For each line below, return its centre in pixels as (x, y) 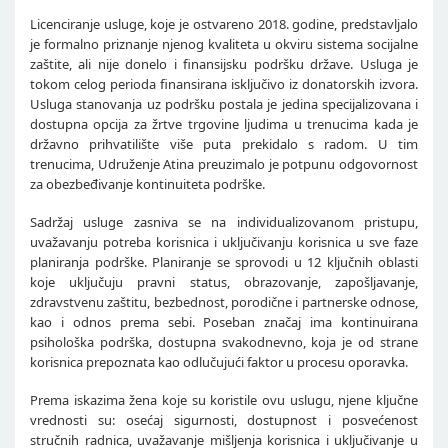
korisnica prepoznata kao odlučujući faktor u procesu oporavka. (219, 362)
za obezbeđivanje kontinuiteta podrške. (147, 184)
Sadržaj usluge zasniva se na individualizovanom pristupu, (224, 222)
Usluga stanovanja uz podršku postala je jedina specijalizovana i (224, 104)
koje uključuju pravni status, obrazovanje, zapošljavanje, (224, 282)
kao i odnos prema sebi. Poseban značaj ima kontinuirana (224, 322)
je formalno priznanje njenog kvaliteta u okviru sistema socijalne (224, 44)
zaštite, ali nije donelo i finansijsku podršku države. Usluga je (224, 64)
